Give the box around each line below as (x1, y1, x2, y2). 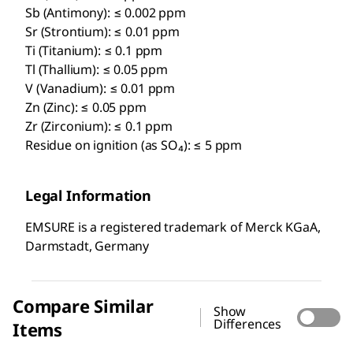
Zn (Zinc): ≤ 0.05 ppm (25, 98, 147, 116)
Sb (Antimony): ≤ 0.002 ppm (25, 3, 186, 21)
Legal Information (25, 185, 151, 205)
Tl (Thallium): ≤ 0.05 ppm (25, 60, 168, 78)
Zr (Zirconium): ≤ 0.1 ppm (25, 117, 173, 135)
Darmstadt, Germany (25, 236, 150, 255)
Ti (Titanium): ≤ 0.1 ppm (25, 41, 163, 59)
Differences (213, 314, 282, 333)
